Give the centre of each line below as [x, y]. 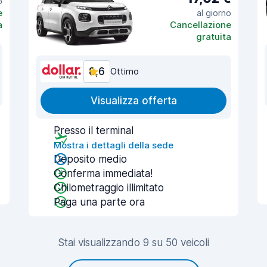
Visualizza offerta [133, 101]
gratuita [214, 36]
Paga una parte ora [99, 202]
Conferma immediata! [103, 173]
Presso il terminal [94, 131]
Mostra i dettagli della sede [114, 145]
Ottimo [125, 71]
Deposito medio [90, 159]
